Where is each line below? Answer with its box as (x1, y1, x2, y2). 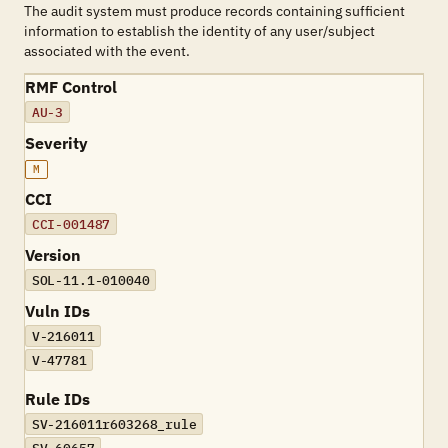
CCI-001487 (31, 215, 111, 233)
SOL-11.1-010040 (31, 271, 150, 289)
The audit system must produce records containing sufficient (24, 2, 405, 20)
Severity (25, 133, 88, 153)
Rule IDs (25, 389, 90, 409)
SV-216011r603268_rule (31, 415, 197, 433)
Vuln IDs (25, 301, 90, 321)
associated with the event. (24, 42, 190, 60)
